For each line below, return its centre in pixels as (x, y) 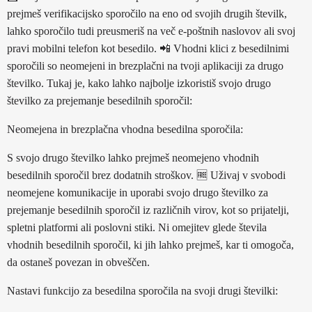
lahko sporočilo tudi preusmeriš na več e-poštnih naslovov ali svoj (151, 31)
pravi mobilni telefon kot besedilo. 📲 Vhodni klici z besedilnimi (148, 48)
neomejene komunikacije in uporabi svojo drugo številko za (138, 193)
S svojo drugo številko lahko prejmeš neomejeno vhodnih (133, 158)
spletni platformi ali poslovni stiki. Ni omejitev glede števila (137, 227)
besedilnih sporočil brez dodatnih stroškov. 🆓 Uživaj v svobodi (146, 175)
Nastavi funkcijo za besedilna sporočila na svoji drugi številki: (142, 291)
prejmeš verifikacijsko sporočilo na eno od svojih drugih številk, (147, 14)
